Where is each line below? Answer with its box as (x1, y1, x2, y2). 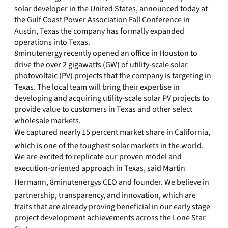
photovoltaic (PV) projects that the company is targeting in (14, 70, 211, 81)
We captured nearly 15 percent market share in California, (14, 127, 210, 138)
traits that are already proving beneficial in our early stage (14, 201, 210, 212)
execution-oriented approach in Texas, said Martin (14, 163, 185, 174)
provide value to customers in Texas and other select (14, 104, 192, 115)
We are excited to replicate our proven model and (14, 151, 182, 162)
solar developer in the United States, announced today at (14, 3, 208, 14)
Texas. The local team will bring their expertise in (14, 81, 180, 93)
